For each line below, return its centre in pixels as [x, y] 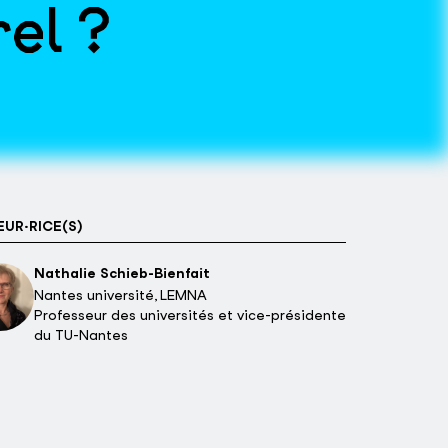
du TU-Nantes [81, 335]
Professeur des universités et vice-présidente [190, 315]
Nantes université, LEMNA [120, 295]
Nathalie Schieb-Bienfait [122, 273]
